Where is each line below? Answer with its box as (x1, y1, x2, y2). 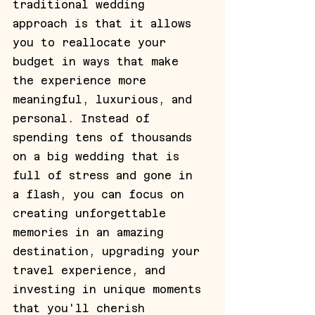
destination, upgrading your (13, 245, 207, 257)
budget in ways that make (13, 55, 186, 67)
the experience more (13, 74, 153, 86)
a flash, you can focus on (13, 188, 191, 200)
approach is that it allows (13, 17, 198, 30)
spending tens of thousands (13, 131, 199, 143)
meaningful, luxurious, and (13, 93, 199, 105)
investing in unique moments (13, 283, 208, 295)
